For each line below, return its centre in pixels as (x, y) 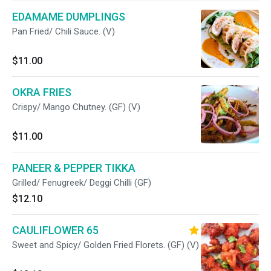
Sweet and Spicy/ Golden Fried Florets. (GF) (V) (106, 245)
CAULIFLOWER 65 (55, 230)
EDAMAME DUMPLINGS (69, 17)
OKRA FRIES (42, 92)
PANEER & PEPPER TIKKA (74, 168)
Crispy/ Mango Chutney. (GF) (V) (76, 107)
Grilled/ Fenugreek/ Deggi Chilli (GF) (82, 183)
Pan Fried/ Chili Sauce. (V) (64, 31)
